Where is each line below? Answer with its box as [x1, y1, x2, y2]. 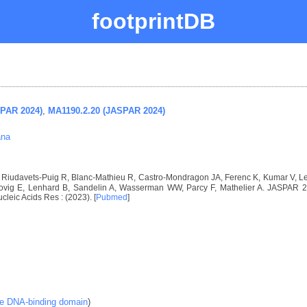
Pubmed [96, 192, 127, 202]
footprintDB [92, 9, 215, 34]
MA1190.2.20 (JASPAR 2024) [48, 105, 165, 116]
